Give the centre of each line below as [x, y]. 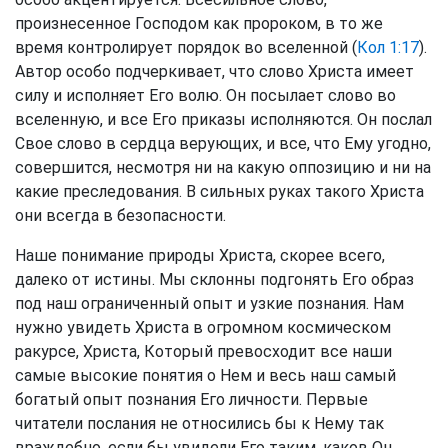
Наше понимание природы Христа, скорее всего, [200, 255]
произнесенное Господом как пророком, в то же [199, 23]
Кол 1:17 [388, 47]
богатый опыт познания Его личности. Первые [191, 399]
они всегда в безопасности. [120, 215]
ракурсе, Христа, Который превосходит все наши [203, 351]
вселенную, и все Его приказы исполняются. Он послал [223, 119]
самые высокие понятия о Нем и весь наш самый [205, 375]
